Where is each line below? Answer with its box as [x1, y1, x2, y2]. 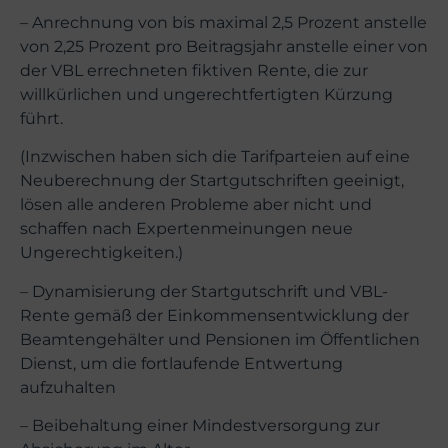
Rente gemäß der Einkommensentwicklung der [20, 305, 409, 325]
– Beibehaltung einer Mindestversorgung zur [20, 415, 380, 435]
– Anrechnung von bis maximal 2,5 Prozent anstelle [20, 12, 427, 32]
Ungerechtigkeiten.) [20, 243, 183, 263]
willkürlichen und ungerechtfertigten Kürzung [20, 84, 393, 104]
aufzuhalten [20, 377, 116, 397]
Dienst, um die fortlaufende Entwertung [20, 353, 343, 373]
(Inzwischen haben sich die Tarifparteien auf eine [20, 147, 410, 167]
